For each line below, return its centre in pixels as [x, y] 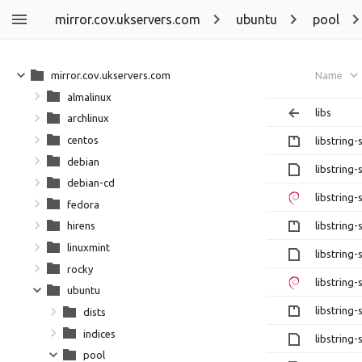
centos [83, 139]
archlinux [88, 118]
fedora [83, 204]
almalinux [89, 97]
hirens [81, 226]
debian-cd [91, 183]
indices [99, 333]
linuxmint [88, 247]
